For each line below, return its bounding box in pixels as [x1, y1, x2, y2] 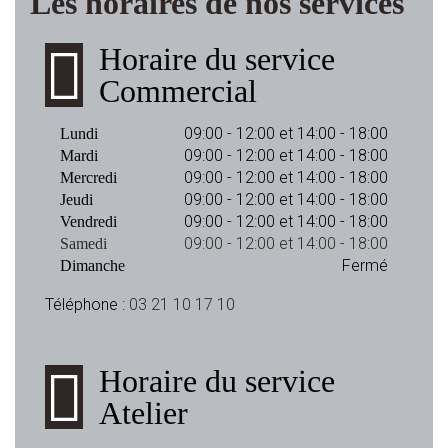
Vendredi [60, 213, 117, 230]
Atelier [99, 395, 188, 431]
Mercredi [60, 169, 117, 186]
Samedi [60, 235, 107, 252]
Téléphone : [45, 295, 129, 314]
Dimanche [60, 257, 125, 274]
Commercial [99, 73, 257, 109]
